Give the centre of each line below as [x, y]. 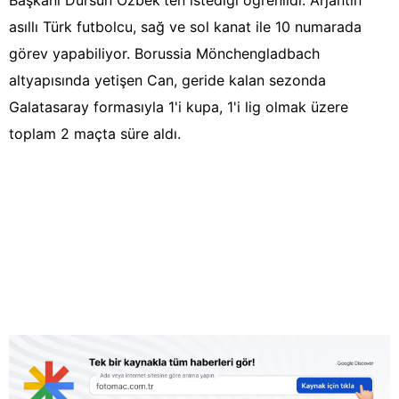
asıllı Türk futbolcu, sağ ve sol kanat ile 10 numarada [185, 27]
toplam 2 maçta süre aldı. [95, 134]
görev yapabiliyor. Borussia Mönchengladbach [164, 54]
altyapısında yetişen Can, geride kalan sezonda [167, 81]
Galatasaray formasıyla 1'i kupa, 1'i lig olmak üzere [179, 107]
